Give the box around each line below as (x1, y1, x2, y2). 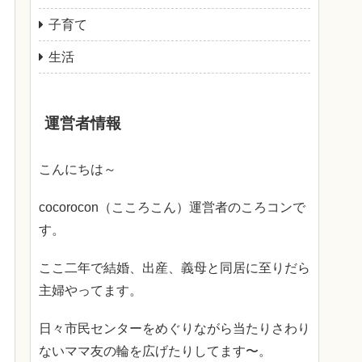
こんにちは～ (39, 162, 116, 176)
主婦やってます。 (39, 284, 142, 298)
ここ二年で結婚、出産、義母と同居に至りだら (39, 261, 310, 276)
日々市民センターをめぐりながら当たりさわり (39, 322, 310, 336)
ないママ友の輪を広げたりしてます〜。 (39, 344, 271, 359)
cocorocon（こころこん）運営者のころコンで (39, 200, 305, 215)
